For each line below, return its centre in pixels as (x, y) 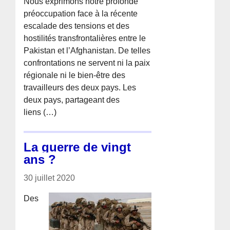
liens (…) (40, 112)
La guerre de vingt (78, 147)
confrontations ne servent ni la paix (87, 63)
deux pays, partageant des (72, 100)
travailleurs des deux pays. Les (80, 87)
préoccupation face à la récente (81, 13)
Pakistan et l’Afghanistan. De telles (87, 50)
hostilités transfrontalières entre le (85, 38)
